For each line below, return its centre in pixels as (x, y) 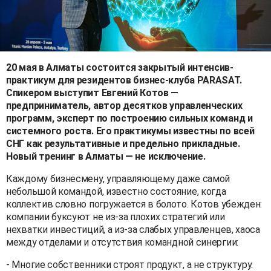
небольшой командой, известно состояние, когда (116, 191)
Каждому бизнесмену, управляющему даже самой (118, 178)
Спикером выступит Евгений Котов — (93, 93)
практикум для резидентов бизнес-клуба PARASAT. (124, 80)
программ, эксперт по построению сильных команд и (129, 118)
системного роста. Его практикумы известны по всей (130, 131)
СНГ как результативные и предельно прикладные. (123, 143)
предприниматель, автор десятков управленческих (124, 105)
